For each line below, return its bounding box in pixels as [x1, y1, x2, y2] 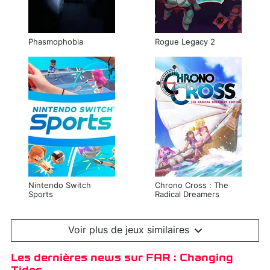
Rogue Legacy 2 [155, 39, 215, 46]
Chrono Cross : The [155, 182, 228, 190]
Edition [155, 200, 181, 208]
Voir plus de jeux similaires [67, 225, 189, 235]
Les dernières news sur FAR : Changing [11, 252, 233, 263]
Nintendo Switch [28, 182, 91, 190]
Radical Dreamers [155, 191, 219, 199]
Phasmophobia [28, 39, 83, 46]
